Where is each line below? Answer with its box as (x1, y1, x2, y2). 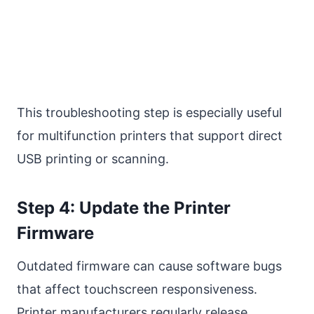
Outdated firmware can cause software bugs (17, 259, 282, 274)
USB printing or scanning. (17, 151, 169, 167)
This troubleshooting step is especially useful (17, 105, 282, 121)
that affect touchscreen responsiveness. (17, 282, 257, 297)
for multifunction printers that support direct (17, 128, 282, 144)
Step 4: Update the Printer (17, 198, 231, 219)
